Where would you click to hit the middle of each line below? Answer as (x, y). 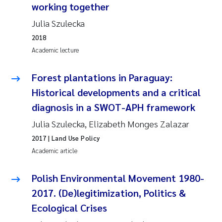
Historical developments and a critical (116, 92)
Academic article (55, 150)
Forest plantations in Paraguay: (102, 77)
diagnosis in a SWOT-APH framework (113, 107)
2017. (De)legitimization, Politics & (109, 193)
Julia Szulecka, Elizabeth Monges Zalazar (111, 123)
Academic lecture (55, 50)
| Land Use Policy (73, 138)
